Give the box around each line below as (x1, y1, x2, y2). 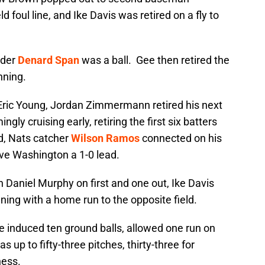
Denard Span (18, 54, 79, 67)
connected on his (140, 132, 222, 145)
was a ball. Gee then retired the (79, 54, 230, 67)
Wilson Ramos (71, 132, 140, 145)
